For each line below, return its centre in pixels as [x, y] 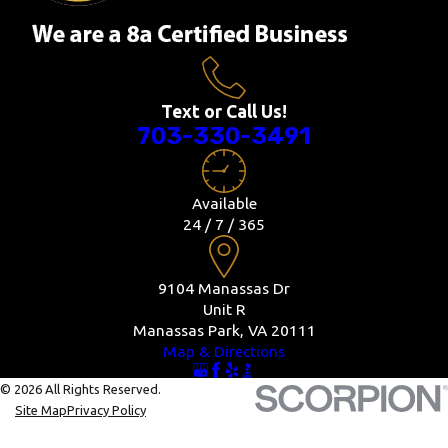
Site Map [41, 409]
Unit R [224, 308]
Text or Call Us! [224, 112]
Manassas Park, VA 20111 [224, 329]
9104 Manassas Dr [224, 287]
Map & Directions [224, 350]
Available [224, 202]
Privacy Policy [106, 409]
